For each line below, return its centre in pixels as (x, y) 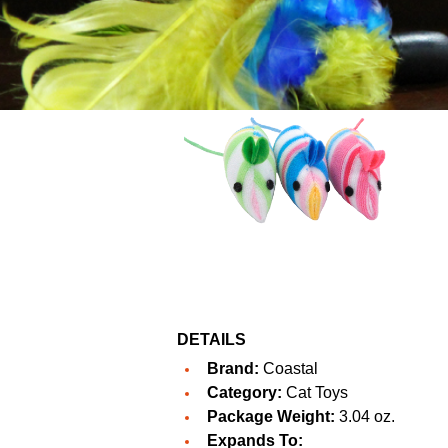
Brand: (233, 369)
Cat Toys (315, 393)
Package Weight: (271, 417)
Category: (244, 393)
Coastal (290, 369)
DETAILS (211, 340)
